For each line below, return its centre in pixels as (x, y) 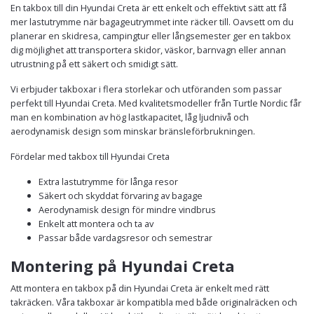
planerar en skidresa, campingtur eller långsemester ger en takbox (151, 35)
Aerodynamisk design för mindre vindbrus (127, 209)
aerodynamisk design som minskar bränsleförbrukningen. (133, 131)
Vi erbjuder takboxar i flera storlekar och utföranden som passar (146, 89)
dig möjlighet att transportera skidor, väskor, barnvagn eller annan (148, 49)
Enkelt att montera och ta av (96, 223)
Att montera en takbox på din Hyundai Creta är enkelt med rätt (140, 288)
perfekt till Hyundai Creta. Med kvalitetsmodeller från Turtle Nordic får (156, 103)
